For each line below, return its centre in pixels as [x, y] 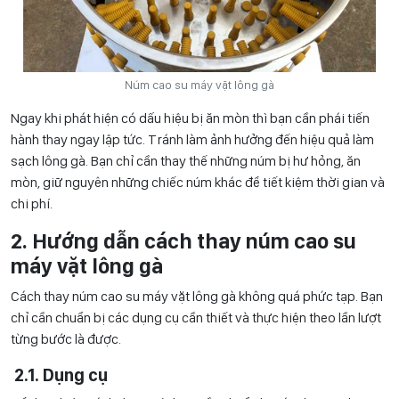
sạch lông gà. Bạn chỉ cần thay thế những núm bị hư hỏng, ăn [186, 161]
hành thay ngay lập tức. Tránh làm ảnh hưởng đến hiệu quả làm [192, 140]
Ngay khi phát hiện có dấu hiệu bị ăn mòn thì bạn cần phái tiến [190, 118]
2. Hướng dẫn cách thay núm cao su [183, 241]
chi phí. [32, 204]
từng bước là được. [66, 339]
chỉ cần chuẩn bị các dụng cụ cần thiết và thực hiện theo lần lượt [196, 318]
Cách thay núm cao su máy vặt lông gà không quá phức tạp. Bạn [197, 297]
